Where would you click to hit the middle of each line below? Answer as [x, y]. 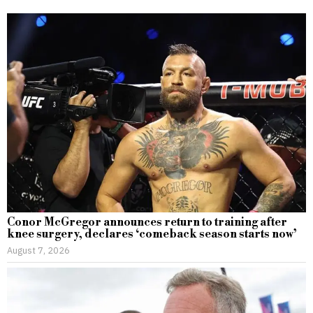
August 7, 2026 [38, 250]
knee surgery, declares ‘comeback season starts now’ [152, 234]
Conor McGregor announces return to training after [147, 223]
